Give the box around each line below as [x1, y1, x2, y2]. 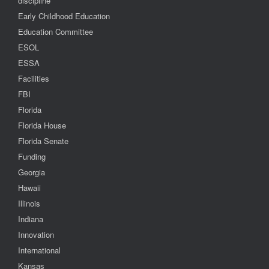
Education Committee [18, 25, 93, 37]
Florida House [18, 119, 66, 131]
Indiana [18, 213, 43, 225]
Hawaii [18, 181, 41, 193]
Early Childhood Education [18, 10, 110, 22]
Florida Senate [18, 134, 68, 147]
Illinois [18, 197, 40, 209]
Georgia [18, 166, 45, 178]
